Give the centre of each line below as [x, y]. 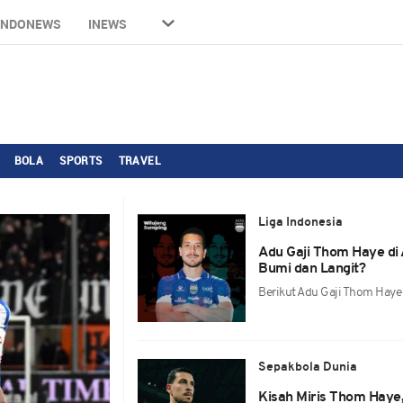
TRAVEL [140, 160]
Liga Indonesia [301, 223]
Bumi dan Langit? [312, 269]
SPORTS [81, 160]
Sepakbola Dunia [308, 367]
